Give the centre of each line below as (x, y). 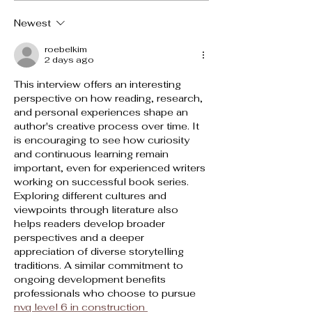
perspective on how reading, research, (110, 98)
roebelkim (66, 49)
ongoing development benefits (91, 279)
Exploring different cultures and (92, 195)
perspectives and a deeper (80, 237)
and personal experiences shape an (102, 112)
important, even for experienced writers (111, 167)
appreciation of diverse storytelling (100, 251)
